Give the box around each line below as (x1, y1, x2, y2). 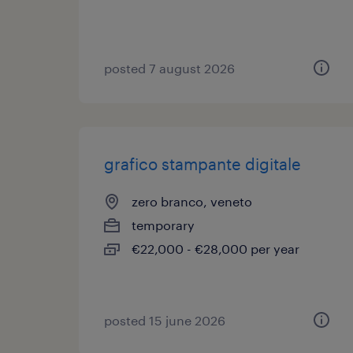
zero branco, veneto (132, 194, 252, 209)
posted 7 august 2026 (104, 61, 235, 76)
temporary (132, 217, 195, 232)
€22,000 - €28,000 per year (132, 241, 299, 256)
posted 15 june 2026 (104, 313, 225, 328)
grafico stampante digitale (104, 154, 301, 173)
